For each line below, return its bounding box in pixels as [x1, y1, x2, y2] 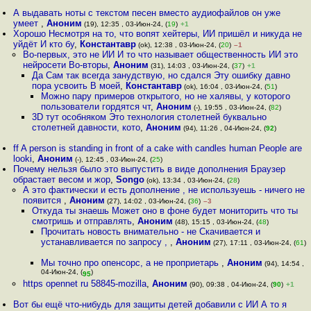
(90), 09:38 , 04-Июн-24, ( [187, 280, 273, 288]
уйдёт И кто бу [13, 39, 75, 49]
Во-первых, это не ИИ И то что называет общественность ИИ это [22, 49, 298, 60]
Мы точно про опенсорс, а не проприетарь [41, 258, 222, 268]
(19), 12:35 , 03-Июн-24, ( [82, 20, 168, 28]
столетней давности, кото [31, 122, 140, 133]
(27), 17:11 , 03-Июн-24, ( [211, 239, 296, 246]
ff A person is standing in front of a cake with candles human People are [13, 143, 303, 153]
